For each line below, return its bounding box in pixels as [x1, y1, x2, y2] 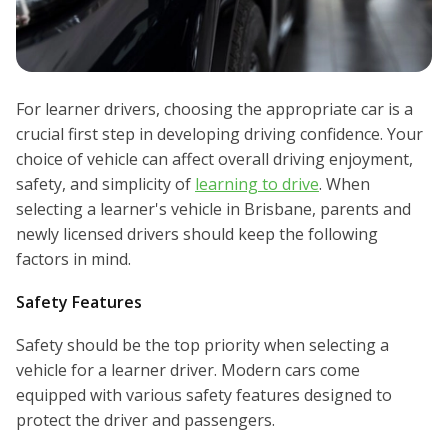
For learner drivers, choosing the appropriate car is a [16, 98, 413, 121]
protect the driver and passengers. [16, 409, 275, 432]
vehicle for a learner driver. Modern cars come [16, 359, 360, 382]
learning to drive [195, 173, 319, 196]
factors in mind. [16, 248, 131, 271]
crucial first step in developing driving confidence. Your [16, 123, 423, 146]
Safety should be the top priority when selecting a [16, 334, 389, 357]
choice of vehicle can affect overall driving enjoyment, [16, 148, 413, 171]
